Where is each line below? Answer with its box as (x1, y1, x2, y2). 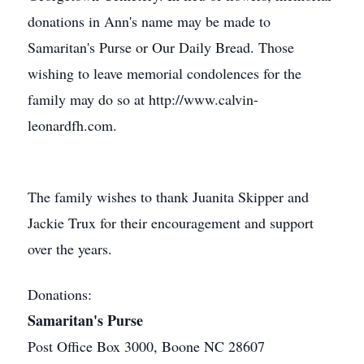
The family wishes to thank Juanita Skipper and (28, 187, 309, 206)
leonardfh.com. (28, 115, 117, 135)
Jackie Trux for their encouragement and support (28, 213, 314, 232)
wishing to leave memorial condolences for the (28, 63, 301, 83)
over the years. (28, 239, 112, 258)
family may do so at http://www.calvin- (28, 89, 258, 109)
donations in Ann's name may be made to (28, 11, 271, 31)
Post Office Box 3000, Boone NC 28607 (28, 336, 265, 356)
